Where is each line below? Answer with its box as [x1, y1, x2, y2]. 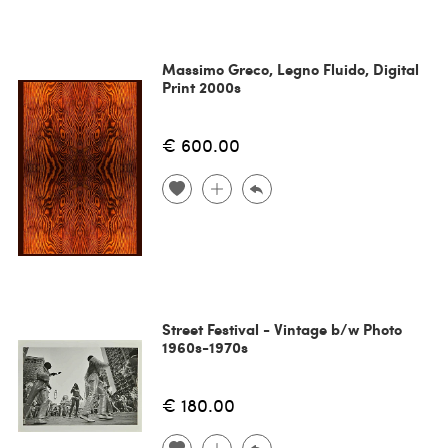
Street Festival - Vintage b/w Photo [161, 318, 402, 341]
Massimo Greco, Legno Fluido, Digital [161, 58, 419, 81]
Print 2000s [161, 76, 241, 99]
